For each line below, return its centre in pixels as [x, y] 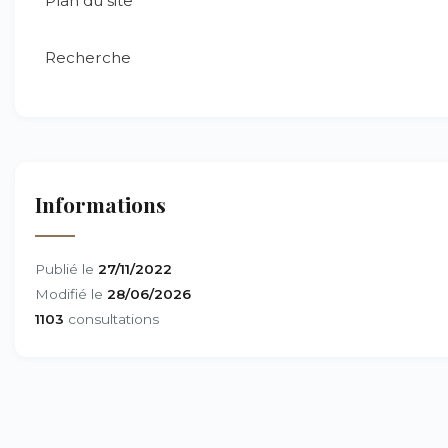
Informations [100, 204]
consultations [111, 319]
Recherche [88, 57]
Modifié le [71, 294]
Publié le [66, 269]
